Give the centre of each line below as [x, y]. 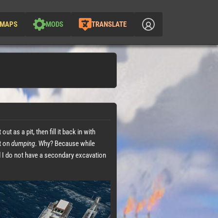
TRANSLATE [109, 24]
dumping [23, 144]
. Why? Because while [65, 144]
